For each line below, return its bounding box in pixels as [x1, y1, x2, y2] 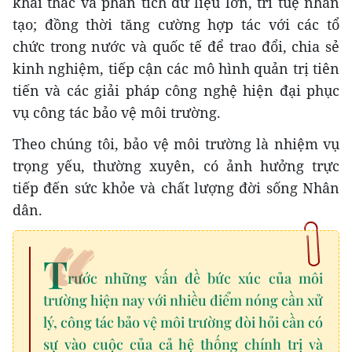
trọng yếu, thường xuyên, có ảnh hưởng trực [13, 156, 339, 176]
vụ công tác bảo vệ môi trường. [13, 103, 221, 123]
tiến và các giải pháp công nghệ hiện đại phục [13, 81, 339, 101]
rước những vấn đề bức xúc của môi [68, 269, 323, 288]
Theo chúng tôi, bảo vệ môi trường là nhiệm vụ [13, 134, 339, 154]
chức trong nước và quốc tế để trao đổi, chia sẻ [13, 37, 339, 57]
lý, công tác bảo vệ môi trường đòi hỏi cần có [43, 313, 323, 332]
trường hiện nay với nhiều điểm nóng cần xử [43, 291, 323, 310]
